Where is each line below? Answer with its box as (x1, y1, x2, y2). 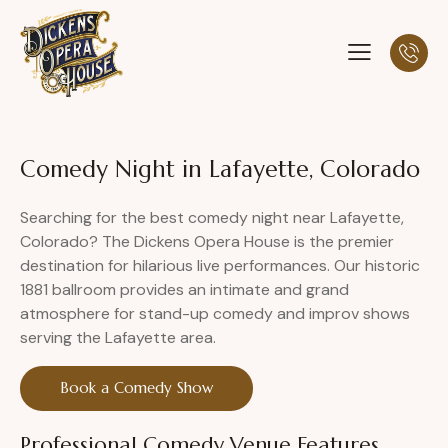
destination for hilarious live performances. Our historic (20, 255, 420, 277)
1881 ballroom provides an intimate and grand (20, 279, 349, 301)
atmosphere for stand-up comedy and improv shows (20, 303, 410, 325)
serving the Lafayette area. (20, 327, 216, 349)
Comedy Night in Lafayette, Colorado (20, 155, 420, 184)
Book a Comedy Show (60, 378, 213, 398)
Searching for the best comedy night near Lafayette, (20, 207, 404, 229)
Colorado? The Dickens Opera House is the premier (20, 231, 394, 253)
